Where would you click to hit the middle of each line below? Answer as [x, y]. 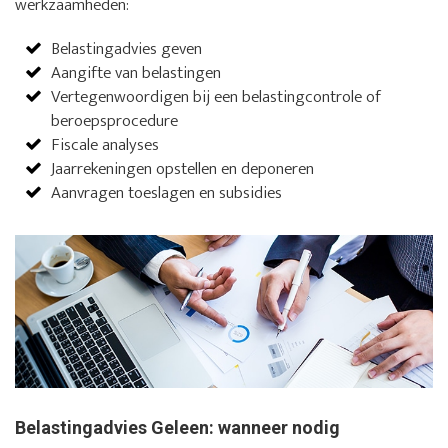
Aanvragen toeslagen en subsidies [167, 192]
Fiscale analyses [105, 144]
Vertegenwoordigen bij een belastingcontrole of [216, 96]
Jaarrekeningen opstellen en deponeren [183, 168]
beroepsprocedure [115, 120]
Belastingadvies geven [127, 48]
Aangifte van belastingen [136, 72]
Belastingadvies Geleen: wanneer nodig [177, 428]
